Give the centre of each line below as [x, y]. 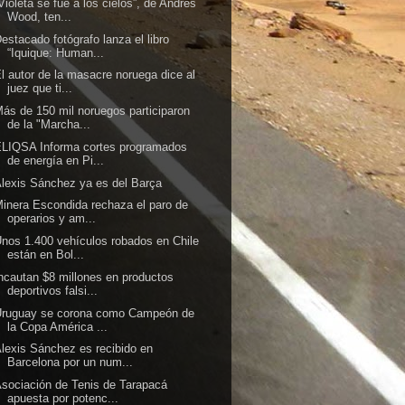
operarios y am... [52, 219]
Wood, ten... [40, 16]
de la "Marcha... [49, 124]
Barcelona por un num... [71, 363]
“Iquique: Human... [56, 52]
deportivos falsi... [53, 290]
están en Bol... [46, 254]
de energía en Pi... [56, 160]
